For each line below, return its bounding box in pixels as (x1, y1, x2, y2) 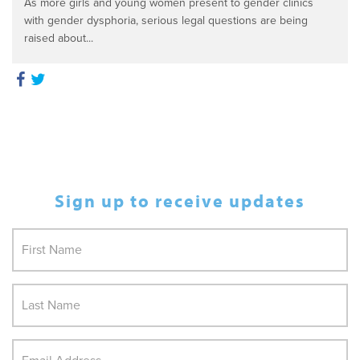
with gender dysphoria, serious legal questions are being (24, 14, 308, 27)
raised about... (24, 31, 93, 45)
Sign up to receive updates (55, 190, 305, 212)
